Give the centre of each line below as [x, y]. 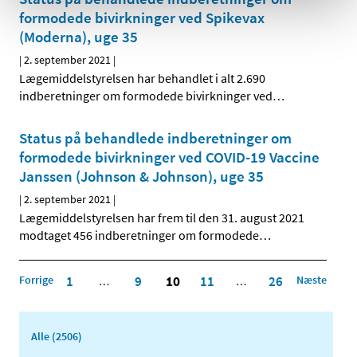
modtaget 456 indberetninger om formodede [139, 235]
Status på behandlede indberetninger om [155, 138]
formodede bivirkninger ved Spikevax [142, 18]
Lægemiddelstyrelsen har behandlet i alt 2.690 [142, 78]
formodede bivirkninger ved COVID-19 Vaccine [169, 157]
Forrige [36, 279]
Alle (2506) [57, 336]
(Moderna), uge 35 [78, 37]
